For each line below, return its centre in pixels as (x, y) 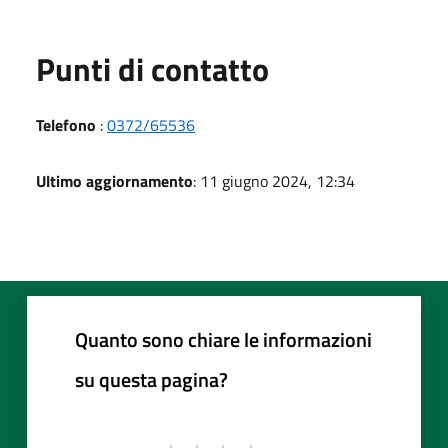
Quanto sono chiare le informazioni (223, 339)
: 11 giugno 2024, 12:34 (274, 180)
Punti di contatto (152, 68)
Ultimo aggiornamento (114, 180)
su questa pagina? (151, 379)
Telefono (66, 124)
